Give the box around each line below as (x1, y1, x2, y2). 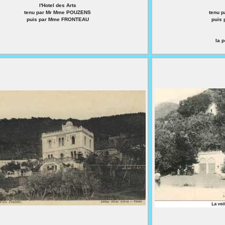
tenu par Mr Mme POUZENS (24, 10, 91, 15)
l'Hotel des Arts (39, 3, 76, 8)
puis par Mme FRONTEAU (26, 17, 89, 22)
